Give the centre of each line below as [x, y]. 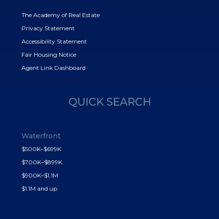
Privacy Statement [48, 28]
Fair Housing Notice [49, 54]
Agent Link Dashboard [54, 67]
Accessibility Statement [54, 41]
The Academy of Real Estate [61, 15]
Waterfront [41, 136]
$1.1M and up [39, 188]
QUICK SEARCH [109, 102]
